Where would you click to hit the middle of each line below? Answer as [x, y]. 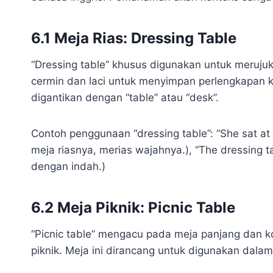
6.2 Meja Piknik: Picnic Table [133, 207]
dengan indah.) [68, 166]
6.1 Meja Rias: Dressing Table [134, 38]
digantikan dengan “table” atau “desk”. [125, 97]
